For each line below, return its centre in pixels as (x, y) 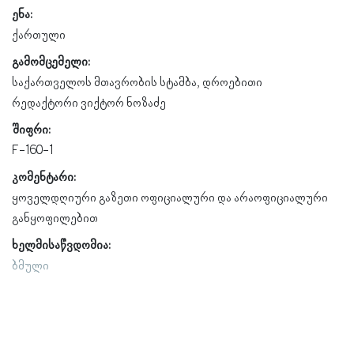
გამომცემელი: (51, 62)
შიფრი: (31, 130)
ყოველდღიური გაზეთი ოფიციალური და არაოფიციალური (170, 198)
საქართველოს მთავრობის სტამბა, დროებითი (137, 83)
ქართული (39, 35)
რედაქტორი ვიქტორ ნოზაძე (89, 103)
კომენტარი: (44, 177)
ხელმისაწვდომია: (61, 245)
